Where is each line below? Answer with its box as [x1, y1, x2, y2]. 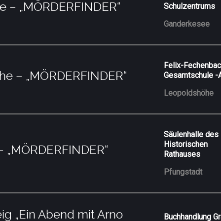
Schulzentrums [164, 1, 216, 11]
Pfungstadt [164, 167, 203, 177]
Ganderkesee [164, 19, 210, 29]
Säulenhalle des [164, 129, 219, 139]
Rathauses [164, 149, 201, 159]
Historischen [164, 139, 208, 149]
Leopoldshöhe [164, 88, 214, 98]
